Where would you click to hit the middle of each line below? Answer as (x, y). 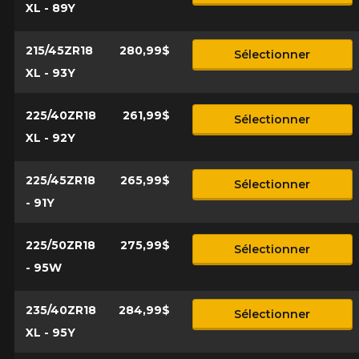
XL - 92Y (50, 138)
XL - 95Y (50, 333)
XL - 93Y (50, 73)
